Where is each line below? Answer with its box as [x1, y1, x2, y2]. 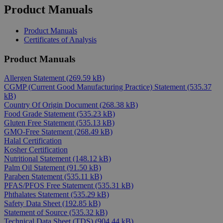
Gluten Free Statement [4, 118, 76, 127]
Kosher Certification [4, 145, 68, 154]
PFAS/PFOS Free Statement [4, 181, 95, 190]
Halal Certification [4, 136, 62, 145]
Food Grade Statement [4, 110, 77, 118]
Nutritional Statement [4, 154, 73, 163]
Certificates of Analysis [24, 35, 97, 44]
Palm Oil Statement [4, 163, 67, 172]
